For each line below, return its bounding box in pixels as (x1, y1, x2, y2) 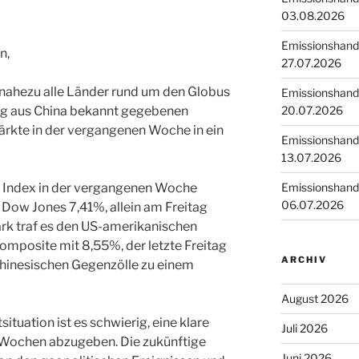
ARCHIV (280, 253, 327, 265)
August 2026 (280, 291, 349, 305)
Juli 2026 (280, 321, 328, 335)
